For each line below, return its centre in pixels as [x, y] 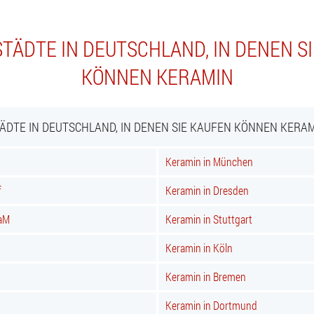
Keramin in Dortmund [211, 305]
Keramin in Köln [199, 248]
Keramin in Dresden [207, 190]
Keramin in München [209, 162]
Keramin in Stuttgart [209, 219]
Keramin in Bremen [206, 277]
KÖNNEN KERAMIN [157, 77]
